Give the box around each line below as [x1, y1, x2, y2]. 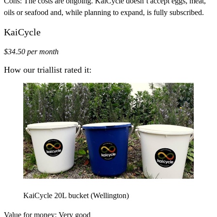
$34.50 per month [4, 47, 59, 56]
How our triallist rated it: [4, 65, 92, 75]
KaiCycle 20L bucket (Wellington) [23, 191, 129, 200]
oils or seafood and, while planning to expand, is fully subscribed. [4, 8, 204, 16]
